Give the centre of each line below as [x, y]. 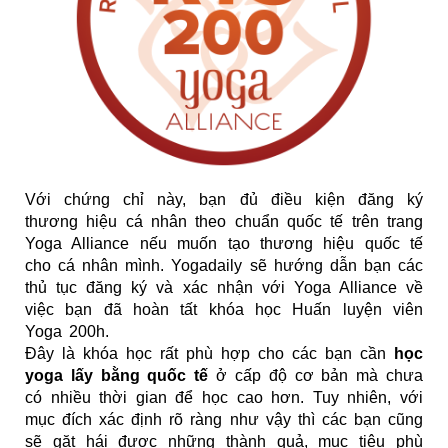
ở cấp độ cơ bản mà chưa [316, 376]
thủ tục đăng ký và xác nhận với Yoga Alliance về [224, 288]
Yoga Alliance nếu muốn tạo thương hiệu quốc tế [224, 244]
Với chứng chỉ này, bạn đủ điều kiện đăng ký [224, 200]
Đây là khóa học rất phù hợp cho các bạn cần [209, 354]
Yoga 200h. [67, 332]
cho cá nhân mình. [98, 266]
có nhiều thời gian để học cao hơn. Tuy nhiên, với [224, 398]
